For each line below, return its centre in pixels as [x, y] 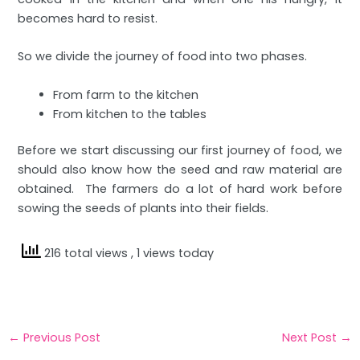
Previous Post [60, 337]
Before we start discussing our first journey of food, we [180, 151]
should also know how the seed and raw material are [180, 170]
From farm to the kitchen [126, 94]
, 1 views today [173, 253]
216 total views [86, 253]
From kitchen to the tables [130, 114]
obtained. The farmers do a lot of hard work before [180, 189]
